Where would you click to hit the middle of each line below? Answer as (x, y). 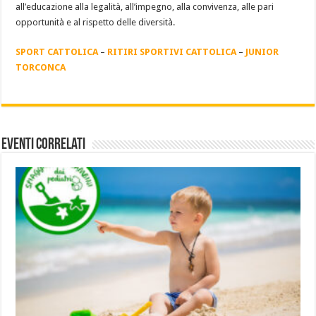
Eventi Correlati (44, 145)
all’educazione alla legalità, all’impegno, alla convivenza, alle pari (145, 7)
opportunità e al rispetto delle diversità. (96, 22)
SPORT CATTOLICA (58, 52)
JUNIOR (262, 52)
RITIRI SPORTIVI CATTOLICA (173, 52)
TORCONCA (41, 67)
